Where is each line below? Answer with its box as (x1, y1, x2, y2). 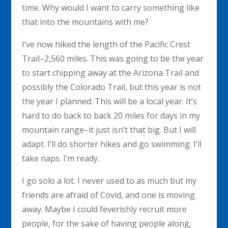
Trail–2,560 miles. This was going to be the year (21, 53, 204, 65)
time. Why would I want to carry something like (21, 2, 199, 14)
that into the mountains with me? (21, 16, 151, 28)
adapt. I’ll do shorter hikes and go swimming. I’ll (21, 138, 202, 150)
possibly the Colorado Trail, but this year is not (21, 81, 201, 93)
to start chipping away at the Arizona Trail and (21, 67, 199, 79)
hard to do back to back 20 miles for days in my (21, 110, 200, 122)
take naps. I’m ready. (21, 153, 99, 164)
